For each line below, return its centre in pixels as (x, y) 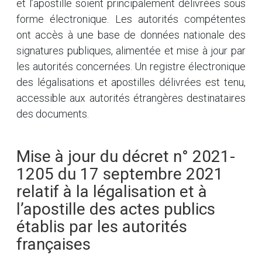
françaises (54, 244)
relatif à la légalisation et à (112, 192)
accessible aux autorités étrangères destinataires (131, 98)
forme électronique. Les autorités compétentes (131, 19)
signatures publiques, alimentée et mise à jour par (131, 51)
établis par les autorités (102, 227)
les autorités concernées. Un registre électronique (131, 66)
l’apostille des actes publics (116, 209)
